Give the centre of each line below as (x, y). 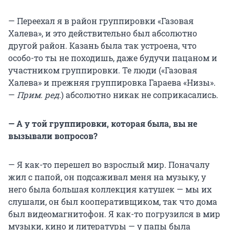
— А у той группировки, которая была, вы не (103, 123)
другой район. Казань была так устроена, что (102, 45)
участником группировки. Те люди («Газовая (103, 70)
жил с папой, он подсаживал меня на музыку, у (107, 177)
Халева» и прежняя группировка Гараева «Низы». (112, 82)
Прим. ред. (39, 94)
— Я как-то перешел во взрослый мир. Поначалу (109, 164)
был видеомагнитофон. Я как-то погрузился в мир (114, 214)
